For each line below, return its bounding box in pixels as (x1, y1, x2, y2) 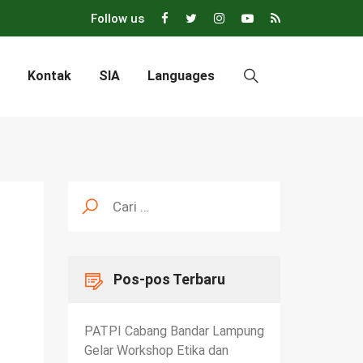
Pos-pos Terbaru (113, 270, 225, 288)
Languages (147, 68, 215, 84)
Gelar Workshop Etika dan (83, 342, 228, 358)
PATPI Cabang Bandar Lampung (83, 322, 264, 339)
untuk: (66, 191, 101, 207)
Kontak (28, 68, 71, 84)
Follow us (91, 11, 144, 26)
